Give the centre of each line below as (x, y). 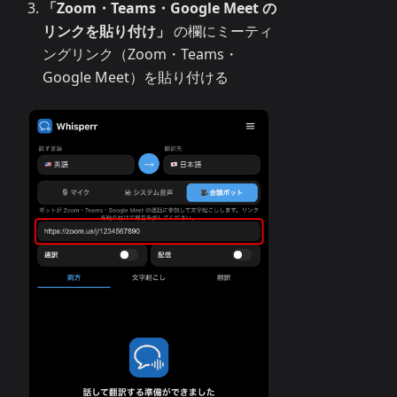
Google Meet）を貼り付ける (136, 78)
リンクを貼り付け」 (106, 31)
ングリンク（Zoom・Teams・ (140, 54)
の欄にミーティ (222, 31)
